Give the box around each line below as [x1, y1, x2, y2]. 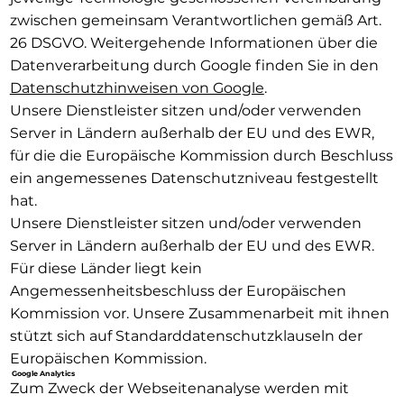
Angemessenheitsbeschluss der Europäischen [9, 281, 346, 299]
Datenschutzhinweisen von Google [9, 78, 264, 96]
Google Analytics [9, 368, 75, 378]
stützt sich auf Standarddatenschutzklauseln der [9, 326, 363, 344]
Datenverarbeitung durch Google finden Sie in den [9, 56, 379, 74]
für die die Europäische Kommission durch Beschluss [9, 146, 393, 164]
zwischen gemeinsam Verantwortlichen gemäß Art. [9, 11, 381, 29]
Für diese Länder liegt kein [9, 259, 202, 277]
